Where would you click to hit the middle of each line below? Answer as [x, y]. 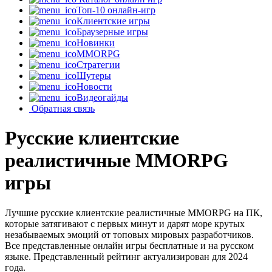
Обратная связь [63, 108]
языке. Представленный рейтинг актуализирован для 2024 [126, 256]
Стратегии [98, 65]
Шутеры [94, 76]
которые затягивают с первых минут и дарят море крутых [125, 223]
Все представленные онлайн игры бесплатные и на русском [129, 245]
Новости [94, 87]
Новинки [96, 43]
